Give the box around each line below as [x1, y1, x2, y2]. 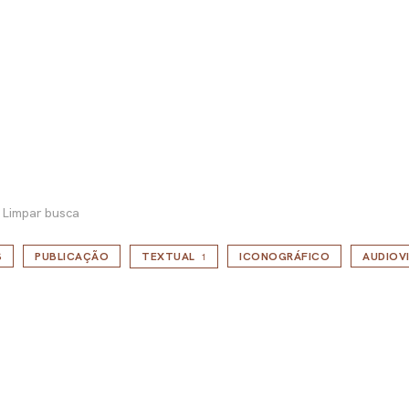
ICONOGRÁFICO [239, 249, 330, 265]
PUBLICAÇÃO [35, 249, 109, 265]
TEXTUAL [142, 249, 195, 265]
